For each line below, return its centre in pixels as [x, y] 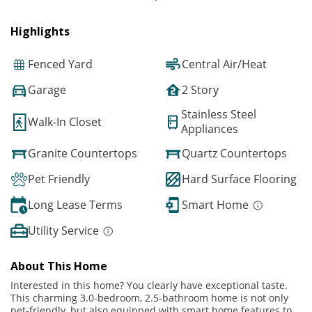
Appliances [210, 129]
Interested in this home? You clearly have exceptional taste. [149, 286]
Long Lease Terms [75, 205]
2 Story [200, 90]
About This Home [59, 266]
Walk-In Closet [65, 122]
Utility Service [63, 231]
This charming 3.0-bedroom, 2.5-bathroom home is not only [149, 298]
